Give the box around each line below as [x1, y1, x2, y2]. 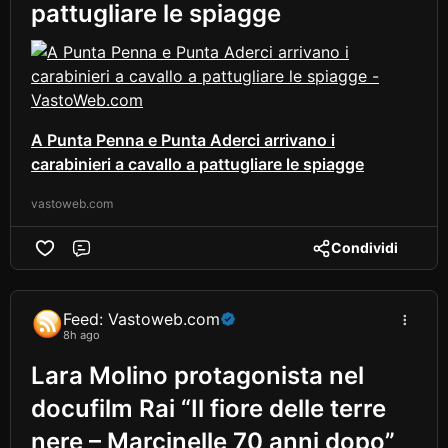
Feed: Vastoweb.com [63, 309, 220, 329]
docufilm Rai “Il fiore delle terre [31, 393, 386, 423]
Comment [90, 248, 165, 269]
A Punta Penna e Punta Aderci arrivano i [31, 130, 335, 151]
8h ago [63, 328, 100, 342]
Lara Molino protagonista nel [31, 360, 364, 390]
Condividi [331, 239, 398, 257]
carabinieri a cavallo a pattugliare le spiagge [31, 154, 364, 175]
